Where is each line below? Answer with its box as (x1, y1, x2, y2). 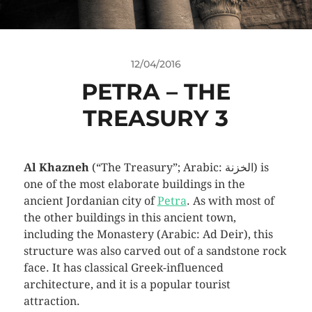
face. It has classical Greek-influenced (23, 260, 224, 274)
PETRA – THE (81, 77, 231, 105)
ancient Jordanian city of (23, 194, 157, 208)
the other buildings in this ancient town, (23, 210, 236, 224)
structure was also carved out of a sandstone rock (23, 244, 286, 258)
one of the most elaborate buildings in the (23, 177, 245, 191)
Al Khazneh (23, 160, 89, 174)
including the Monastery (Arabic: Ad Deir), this (23, 227, 273, 241)
